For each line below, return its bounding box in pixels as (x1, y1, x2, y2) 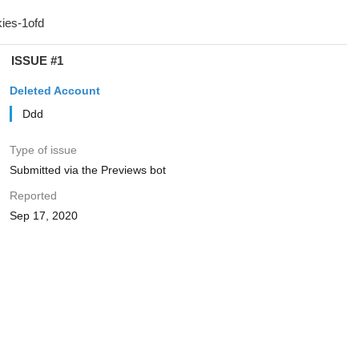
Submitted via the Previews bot (9, 163, 166, 176)
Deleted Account (9, 84, 100, 97)
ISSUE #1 (10, 54, 63, 67)
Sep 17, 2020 (9, 209, 78, 222)
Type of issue (9, 143, 77, 156)
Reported (9, 189, 57, 202)
